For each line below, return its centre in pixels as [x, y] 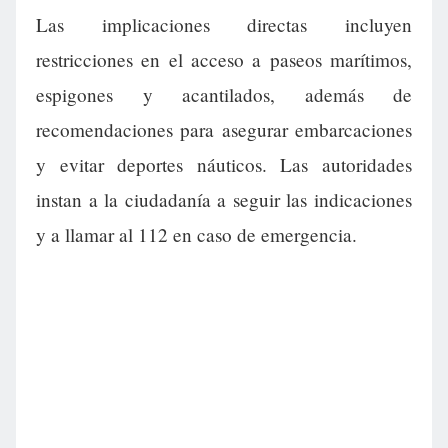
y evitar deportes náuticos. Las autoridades [224, 165]
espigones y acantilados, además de [224, 95]
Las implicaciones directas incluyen [224, 25]
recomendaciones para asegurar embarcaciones [224, 130]
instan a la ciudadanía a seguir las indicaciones [224, 200]
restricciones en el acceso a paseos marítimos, [224, 60]
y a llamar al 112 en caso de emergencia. [196, 235]
